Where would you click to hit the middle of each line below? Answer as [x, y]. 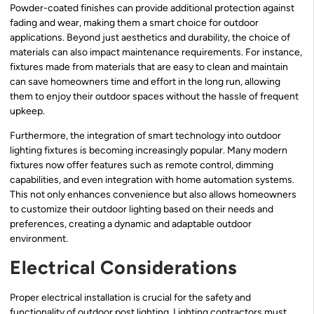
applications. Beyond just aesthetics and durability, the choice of [150, 37]
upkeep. [27, 111]
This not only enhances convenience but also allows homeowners [153, 195]
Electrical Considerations [124, 267]
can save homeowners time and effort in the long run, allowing [145, 81]
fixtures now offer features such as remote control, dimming [142, 165]
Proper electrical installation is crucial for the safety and [130, 297]
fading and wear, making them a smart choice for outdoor [134, 22]
